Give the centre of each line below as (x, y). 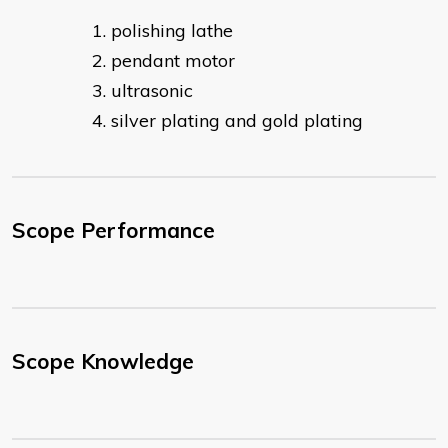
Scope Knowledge (103, 361)
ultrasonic (152, 91)
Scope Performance (113, 230)
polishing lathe (172, 31)
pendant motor (173, 61)
